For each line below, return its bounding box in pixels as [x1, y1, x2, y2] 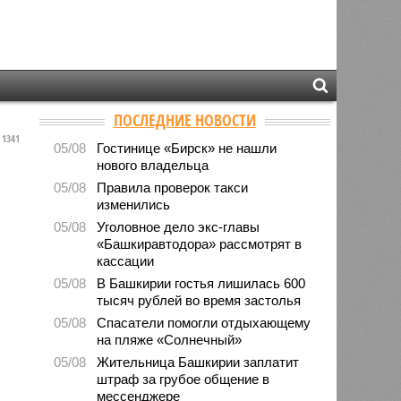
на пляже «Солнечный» [97, 331, 243, 347]
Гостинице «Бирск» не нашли [97, 140, 277, 156]
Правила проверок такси [97, 179, 249, 195]
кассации [97, 252, 155, 269]
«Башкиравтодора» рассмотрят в [97, 235, 303, 252]
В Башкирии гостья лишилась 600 [97, 275, 306, 291]
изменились [97, 196, 171, 212]
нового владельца [97, 157, 209, 173]
